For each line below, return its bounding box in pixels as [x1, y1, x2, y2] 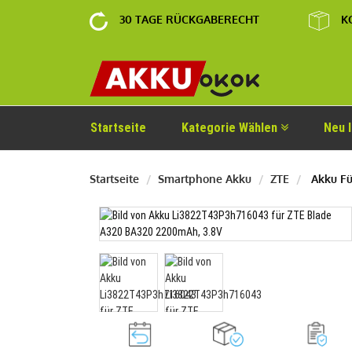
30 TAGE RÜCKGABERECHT [119, 13, 259, 26]
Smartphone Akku [158, 172, 251, 185]
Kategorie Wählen [181, 120, 280, 135]
